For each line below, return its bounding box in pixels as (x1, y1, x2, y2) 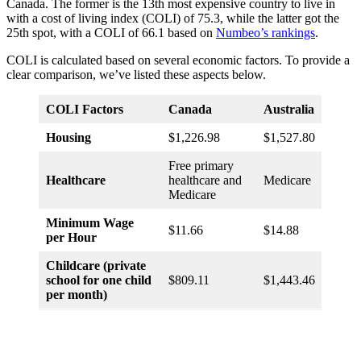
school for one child (46, 273, 151, 288)
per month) (46, 288, 107, 302)
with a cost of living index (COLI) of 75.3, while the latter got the (6, 11, 339, 26)
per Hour (46, 230, 97, 245)
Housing (46, 131, 91, 145)
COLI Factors (46, 102, 123, 117)
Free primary (168, 159, 234, 173)
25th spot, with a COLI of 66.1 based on (6, 26, 216, 40)
